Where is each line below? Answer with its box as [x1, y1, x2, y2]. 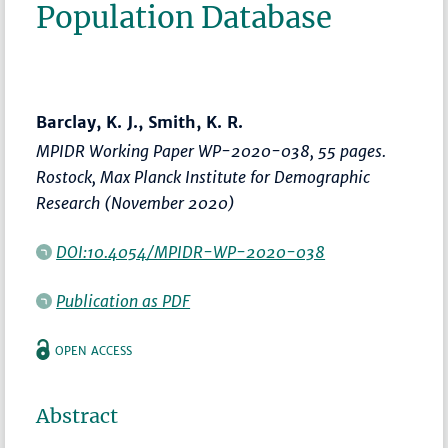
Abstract [36, 404, 119, 429]
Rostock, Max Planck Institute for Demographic [36, 167, 371, 188]
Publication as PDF [56, 291, 191, 312]
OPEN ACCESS [55, 344, 133, 359]
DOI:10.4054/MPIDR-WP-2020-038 [56, 242, 326, 263]
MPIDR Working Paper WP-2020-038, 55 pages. [36, 141, 387, 162]
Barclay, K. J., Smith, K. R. [36, 112, 244, 133]
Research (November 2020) [36, 193, 236, 214]
